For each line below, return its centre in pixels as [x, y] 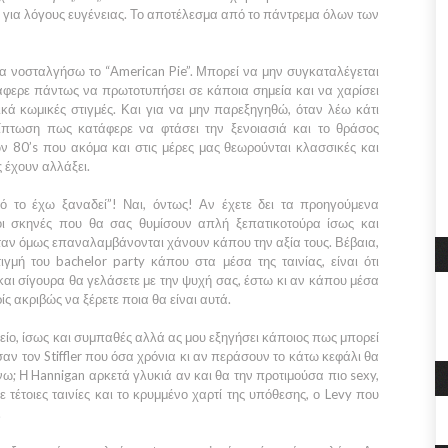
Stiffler [61, 356]
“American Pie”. [150, 71]
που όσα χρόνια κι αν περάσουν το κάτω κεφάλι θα [230, 356]
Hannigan [58, 375]
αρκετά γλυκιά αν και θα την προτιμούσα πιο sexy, [232, 375]
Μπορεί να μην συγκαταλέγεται [288, 71]
